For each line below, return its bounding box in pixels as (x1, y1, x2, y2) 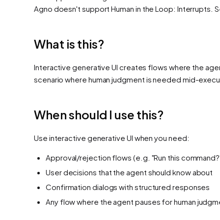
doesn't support (52, 3, 111, 13)
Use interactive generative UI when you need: (34, 133, 190, 142)
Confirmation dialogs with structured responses (46, 182, 210, 192)
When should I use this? (34, 107, 164, 122)
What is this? (34, 36, 104, 51)
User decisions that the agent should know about (46, 167, 213, 177)
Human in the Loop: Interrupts (111, 3, 211, 13)
